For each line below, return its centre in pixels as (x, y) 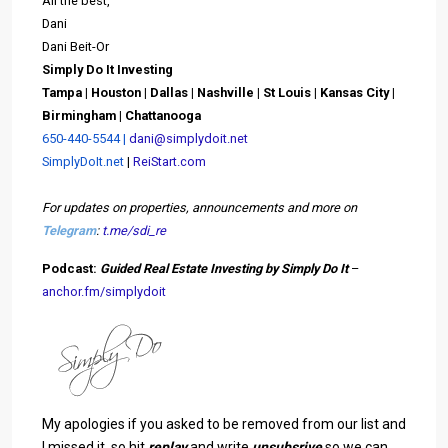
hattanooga (167, 115)
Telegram (69, 230)
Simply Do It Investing (107, 69)
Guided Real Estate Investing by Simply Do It (224, 268)
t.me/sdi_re (134, 230)
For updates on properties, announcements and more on (199, 207)
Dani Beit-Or (75, 46)
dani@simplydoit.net (188, 138)
